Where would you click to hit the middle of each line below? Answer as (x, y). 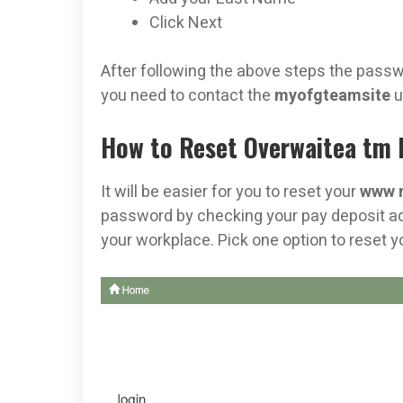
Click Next (186, 23)
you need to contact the (188, 96)
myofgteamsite (334, 96)
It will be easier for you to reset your (230, 193)
